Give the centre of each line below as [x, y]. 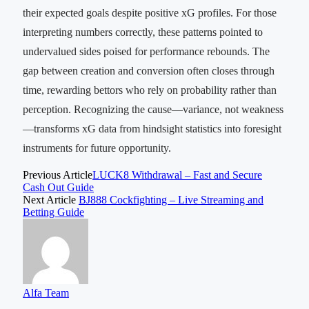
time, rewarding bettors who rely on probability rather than [150, 90]
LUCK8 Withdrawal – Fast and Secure [177, 175]
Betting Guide [53, 212]
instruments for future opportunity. [97, 148]
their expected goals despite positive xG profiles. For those [150, 12]
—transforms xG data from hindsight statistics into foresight [152, 128]
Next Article [51, 199]
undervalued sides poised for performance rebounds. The [146, 51]
